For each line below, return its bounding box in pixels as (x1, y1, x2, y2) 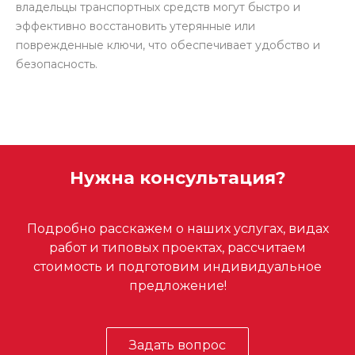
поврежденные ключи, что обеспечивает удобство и (16, 38, 320, 52)
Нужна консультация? (69, 167, 286, 189)
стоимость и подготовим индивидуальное (33, 259, 322, 275)
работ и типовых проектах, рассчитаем (49, 240, 306, 256)
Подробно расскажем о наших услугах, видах (26, 221, 329, 237)
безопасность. (16, 57, 97, 71)
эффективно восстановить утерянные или (16, 19, 255, 33)
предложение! (128, 278, 227, 294)
